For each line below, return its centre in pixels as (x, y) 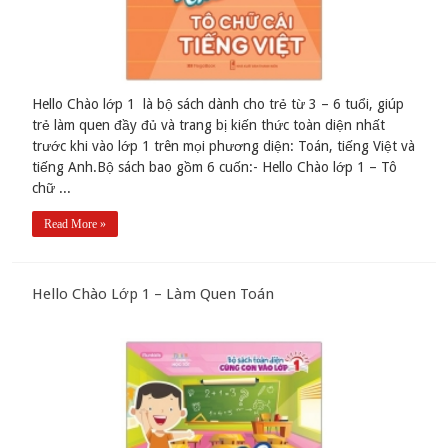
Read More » (75, 224)
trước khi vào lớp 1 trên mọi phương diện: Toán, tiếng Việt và (224, 146)
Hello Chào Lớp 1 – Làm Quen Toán (153, 294)
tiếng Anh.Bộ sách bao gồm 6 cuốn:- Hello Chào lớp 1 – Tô (215, 167)
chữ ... (52, 188)
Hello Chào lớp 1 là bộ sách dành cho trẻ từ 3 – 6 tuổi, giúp (218, 104)
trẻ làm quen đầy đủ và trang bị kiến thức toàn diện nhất (209, 125)
